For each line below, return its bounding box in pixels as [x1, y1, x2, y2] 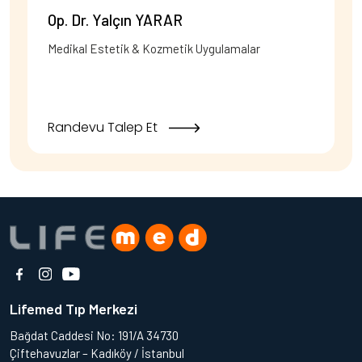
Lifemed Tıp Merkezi [10, 300, 137, 318]
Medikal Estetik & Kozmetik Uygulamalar [48, 41, 260, 57]
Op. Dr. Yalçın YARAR [48, 11, 183, 30]
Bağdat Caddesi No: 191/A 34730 [10, 328, 179, 343]
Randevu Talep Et [48, 118, 161, 137]
